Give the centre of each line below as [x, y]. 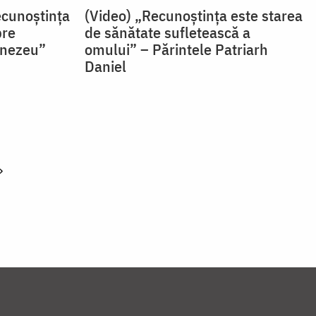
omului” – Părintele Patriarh [176, 49]
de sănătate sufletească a [167, 32]
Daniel [105, 66]
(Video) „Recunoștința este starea [193, 16]
